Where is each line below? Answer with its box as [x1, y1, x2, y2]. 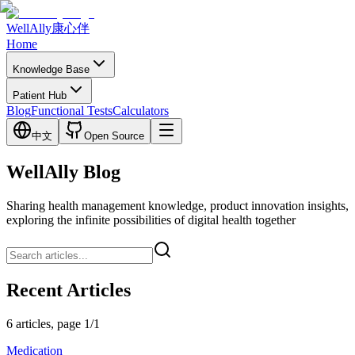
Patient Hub [13, 90, 67, 101]
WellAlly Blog [6, 161, 120, 182]
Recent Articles [6, 279, 131, 300]
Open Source [84, 130, 144, 142]
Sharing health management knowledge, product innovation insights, [6, 198, 349, 212]
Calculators [113, 104, 169, 117]
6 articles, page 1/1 [6, 316, 100, 330]
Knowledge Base [13, 63, 90, 75]
